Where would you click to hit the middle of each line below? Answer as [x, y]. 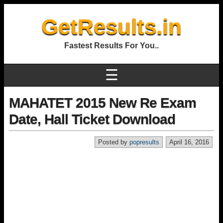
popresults [144, 142]
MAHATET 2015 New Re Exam [103, 103]
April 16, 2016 [189, 142]
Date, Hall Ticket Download [92, 119]
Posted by [114, 142]
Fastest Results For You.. [111, 46]
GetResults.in [111, 27]
